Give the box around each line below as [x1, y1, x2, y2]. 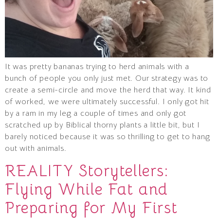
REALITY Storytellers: [5, 161, 169, 181]
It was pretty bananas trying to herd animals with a [5, 62, 189, 72]
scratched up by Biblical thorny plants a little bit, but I [5, 120, 200, 130]
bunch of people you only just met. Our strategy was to [5, 73, 209, 84]
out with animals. [5, 144, 67, 154]
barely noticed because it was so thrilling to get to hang [5, 132, 210, 142]
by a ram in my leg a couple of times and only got [5, 109, 187, 119]
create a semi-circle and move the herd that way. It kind [5, 85, 211, 95]
